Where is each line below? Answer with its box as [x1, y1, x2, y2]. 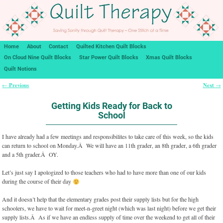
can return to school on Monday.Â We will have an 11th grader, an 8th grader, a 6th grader [2, 141, 217, 150]
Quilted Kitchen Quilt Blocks [76, 43, 147, 50]
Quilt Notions [3, 65, 37, 72]
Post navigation [2, 86, 54, 99]
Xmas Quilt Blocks [146, 54, 193, 61]
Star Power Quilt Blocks [79, 54, 138, 61]
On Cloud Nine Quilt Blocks [3, 54, 71, 61]
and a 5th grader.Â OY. [2, 150, 59, 159]
